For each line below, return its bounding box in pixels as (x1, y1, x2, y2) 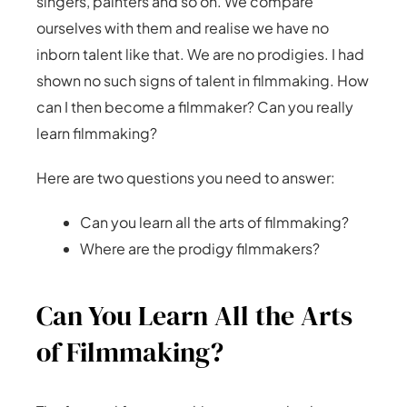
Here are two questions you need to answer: (36, 168, 335, 187)
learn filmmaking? (36, 124, 157, 143)
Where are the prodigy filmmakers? (80, 239, 320, 258)
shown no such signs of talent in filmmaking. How (36, 71, 369, 90)
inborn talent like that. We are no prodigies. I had (36, 45, 364, 64)
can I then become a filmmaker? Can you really (36, 97, 353, 116)
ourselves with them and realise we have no (36, 18, 329, 37)
